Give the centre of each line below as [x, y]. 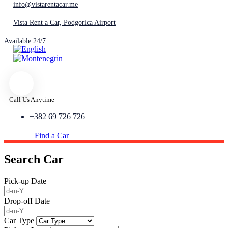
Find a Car [52, 136]
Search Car [34, 160]
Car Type [19, 221]
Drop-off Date [27, 201]
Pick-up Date [25, 181]
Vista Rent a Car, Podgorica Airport [64, 22]
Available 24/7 [25, 41]
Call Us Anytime [32, 100]
